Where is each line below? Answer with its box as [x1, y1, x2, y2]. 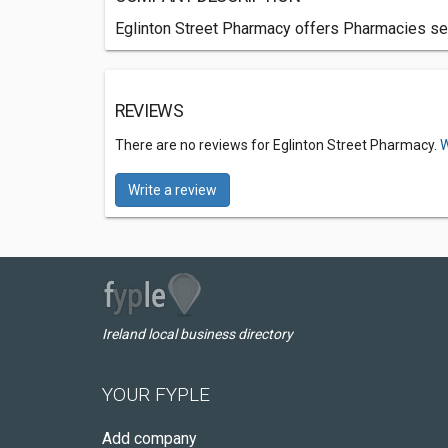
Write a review [128, 182, 217, 198]
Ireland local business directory [102, 326, 293, 342]
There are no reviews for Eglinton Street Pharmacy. [115, 137, 440, 153]
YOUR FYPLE [102, 383, 210, 406]
